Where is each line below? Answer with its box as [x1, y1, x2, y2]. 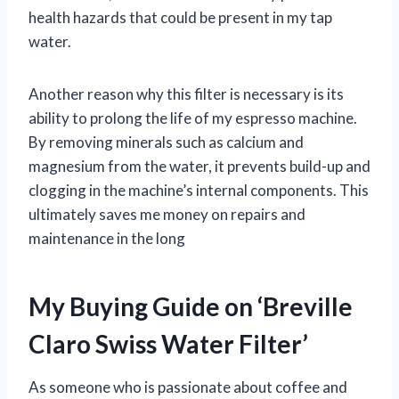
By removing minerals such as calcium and [28, 132, 304, 151]
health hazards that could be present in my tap [28, 7, 332, 27]
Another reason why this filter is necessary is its [28, 84, 344, 103]
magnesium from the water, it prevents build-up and [28, 156, 370, 175]
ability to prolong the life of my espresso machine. [28, 108, 357, 127]
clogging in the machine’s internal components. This [28, 180, 369, 199]
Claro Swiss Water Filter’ [28, 328, 308, 359]
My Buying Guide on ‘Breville [28, 290, 353, 322]
